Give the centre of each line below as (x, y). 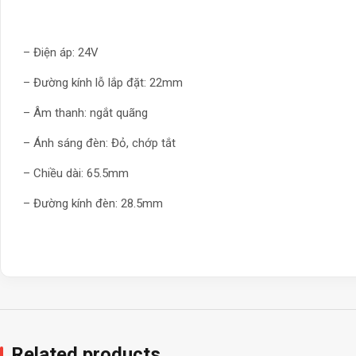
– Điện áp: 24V (61, 52)
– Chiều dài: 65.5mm (76, 173)
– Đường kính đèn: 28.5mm (93, 203)
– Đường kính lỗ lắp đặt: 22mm (103, 83)
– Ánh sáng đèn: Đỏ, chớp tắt (99, 143)
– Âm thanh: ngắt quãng (85, 113)
